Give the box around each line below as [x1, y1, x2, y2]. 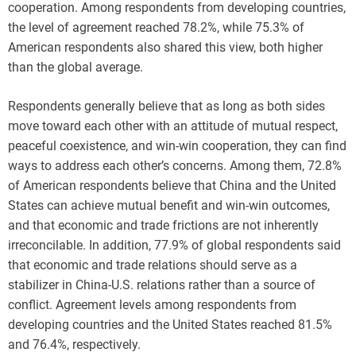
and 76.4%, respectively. [8, 336, 141, 352]
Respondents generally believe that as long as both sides [8, 98, 325, 114]
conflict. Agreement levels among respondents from [8, 296, 296, 312]
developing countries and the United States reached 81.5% [8, 316, 332, 332]
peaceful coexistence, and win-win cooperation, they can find [8, 137, 346, 153]
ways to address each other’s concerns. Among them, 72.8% [8, 157, 342, 173]
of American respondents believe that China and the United [8, 177, 336, 193]
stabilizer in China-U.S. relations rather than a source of [8, 277, 315, 292]
